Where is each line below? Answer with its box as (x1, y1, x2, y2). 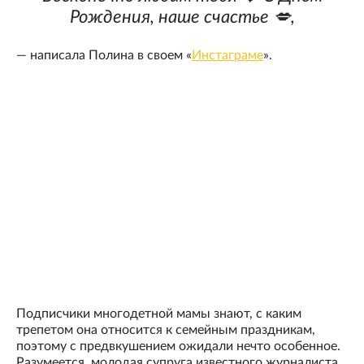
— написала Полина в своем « (16, 48, 192, 62)
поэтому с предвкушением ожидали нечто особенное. (16, 339, 340, 353)
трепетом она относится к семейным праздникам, (16, 323, 315, 336)
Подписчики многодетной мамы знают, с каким (16, 306, 301, 320)
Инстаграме (192, 48, 263, 62)
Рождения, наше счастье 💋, (69, 7, 295, 26)
